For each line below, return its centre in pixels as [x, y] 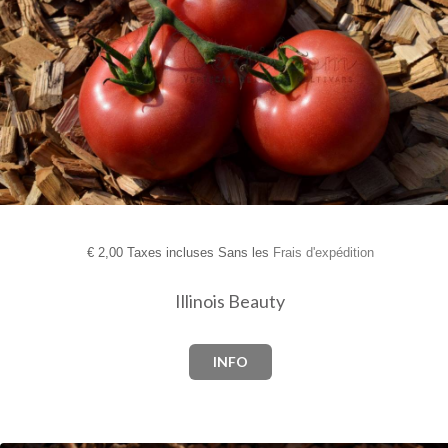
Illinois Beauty [230, 301]
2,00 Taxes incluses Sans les [183, 253]
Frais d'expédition [323, 253]
